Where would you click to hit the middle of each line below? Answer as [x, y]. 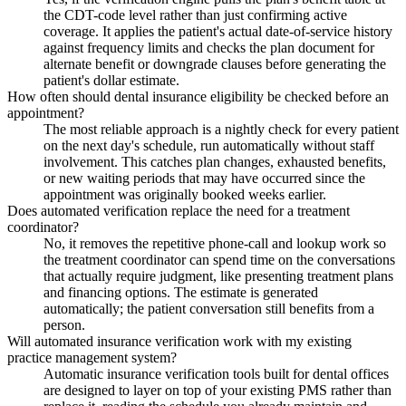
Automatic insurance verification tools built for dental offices [216, 373]
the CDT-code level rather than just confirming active [195, 14]
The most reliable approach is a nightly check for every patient [221, 129]
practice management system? [92, 357]
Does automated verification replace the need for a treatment [179, 210]
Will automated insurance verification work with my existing [179, 341]
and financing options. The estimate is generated [181, 292]
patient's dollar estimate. [111, 80]
